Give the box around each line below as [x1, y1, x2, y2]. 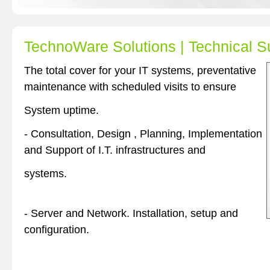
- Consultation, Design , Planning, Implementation [24, 127, 262, 140]
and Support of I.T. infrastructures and [24, 143, 206, 156]
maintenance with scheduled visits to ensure [24, 80, 236, 93]
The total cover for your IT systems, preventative [24, 64, 256, 77]
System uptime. [24, 104, 99, 116]
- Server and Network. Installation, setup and [24, 207, 238, 219]
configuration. [24, 223, 89, 236]
